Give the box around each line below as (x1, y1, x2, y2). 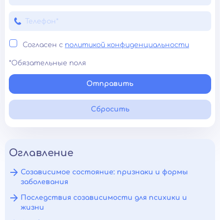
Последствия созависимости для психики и (21, 194, 187, 201)
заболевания (21, 178, 68, 186)
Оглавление (9, 147, 73, 159)
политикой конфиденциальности (65, 41, 189, 49)
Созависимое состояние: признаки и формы (21, 168, 188, 176)
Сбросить (90, 106, 130, 113)
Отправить (86, 80, 134, 87)
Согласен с (23, 41, 65, 49)
